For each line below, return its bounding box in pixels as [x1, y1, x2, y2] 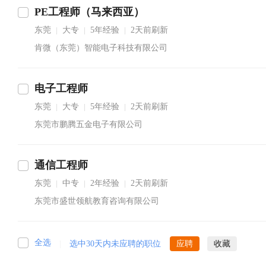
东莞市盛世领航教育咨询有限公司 [34, 197, 159, 205]
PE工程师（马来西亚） [34, 6, 144, 18]
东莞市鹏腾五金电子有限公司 [34, 120, 142, 129]
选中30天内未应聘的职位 [69, 239, 161, 248]
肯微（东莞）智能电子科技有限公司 [34, 43, 167, 52]
